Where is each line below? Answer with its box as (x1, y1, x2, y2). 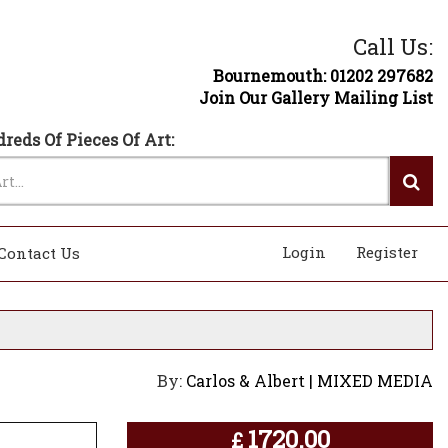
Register (356, 242, 418, 262)
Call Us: (353, 32, 433, 61)
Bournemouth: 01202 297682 (213, 65, 433, 86)
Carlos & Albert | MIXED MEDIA (186, 370, 433, 391)
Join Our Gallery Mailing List (199, 87, 433, 108)
